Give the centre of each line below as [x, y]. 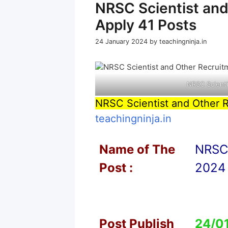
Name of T [130, 150]
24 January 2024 [121, 42]
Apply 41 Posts [146, 25]
